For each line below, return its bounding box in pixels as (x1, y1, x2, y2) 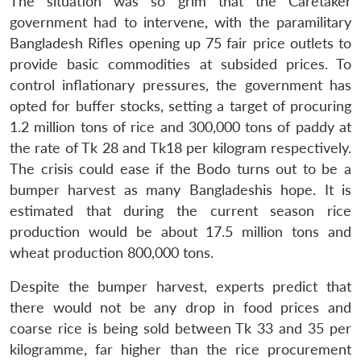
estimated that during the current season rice (10, 201, 351, 219)
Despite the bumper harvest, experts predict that (10, 277, 351, 295)
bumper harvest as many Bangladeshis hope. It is (10, 180, 351, 198)
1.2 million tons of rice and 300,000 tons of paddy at (10, 118, 351, 135)
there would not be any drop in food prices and (10, 298, 351, 316)
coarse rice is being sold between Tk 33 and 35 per (10, 319, 351, 337)
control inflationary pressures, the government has (10, 76, 351, 93)
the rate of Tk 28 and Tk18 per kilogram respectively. (10, 139, 351, 156)
